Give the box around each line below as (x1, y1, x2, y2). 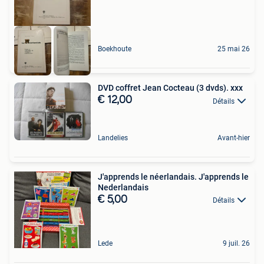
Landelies (98, 134, 128, 143)
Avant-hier (217, 134, 250, 143)
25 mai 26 (217, 45, 250, 54)
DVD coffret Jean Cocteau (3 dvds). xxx (98, 83, 243, 93)
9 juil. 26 (223, 239, 250, 248)
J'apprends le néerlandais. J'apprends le (98, 172, 249, 182)
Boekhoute (98, 45, 131, 54)
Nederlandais (98, 183, 148, 193)
